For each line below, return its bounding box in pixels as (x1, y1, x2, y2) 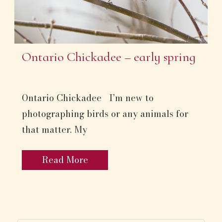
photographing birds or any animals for (22, 107, 188, 121)
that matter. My (22, 123, 87, 137)
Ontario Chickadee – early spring (22, 49, 196, 64)
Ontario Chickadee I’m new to (22, 91, 154, 105)
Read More (42, 153, 88, 167)
